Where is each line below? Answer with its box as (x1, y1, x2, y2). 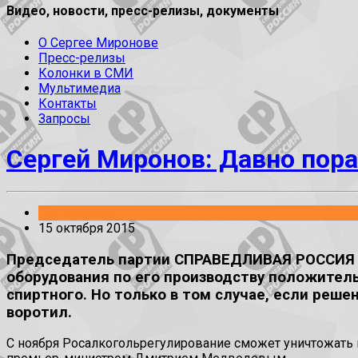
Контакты (38, 96, 97, 112)
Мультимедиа (38, 81, 121, 97)
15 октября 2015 (38, 221, 135, 237)
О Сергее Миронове (38, 35, 158, 51)
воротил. (6, 303, 72, 321)
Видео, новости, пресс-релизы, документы (6, 2, 279, 18)
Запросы (38, 111, 90, 127)
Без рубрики (38, 205, 113, 221)
